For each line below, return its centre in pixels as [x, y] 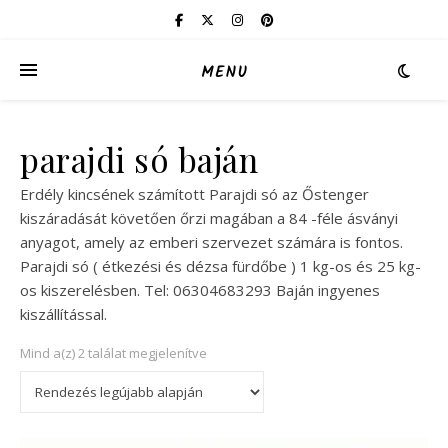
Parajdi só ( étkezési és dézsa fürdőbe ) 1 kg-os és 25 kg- [220, 266]
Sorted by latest [254, 352]
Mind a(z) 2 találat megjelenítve [113, 353]
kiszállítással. [63, 314]
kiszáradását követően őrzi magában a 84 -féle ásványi [209, 218]
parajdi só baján [139, 159]
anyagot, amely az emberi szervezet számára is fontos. [211, 242]
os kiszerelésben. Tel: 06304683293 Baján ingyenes [200, 290]
